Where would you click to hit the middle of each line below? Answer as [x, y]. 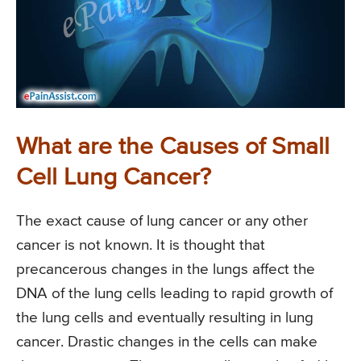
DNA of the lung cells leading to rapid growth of [174, 293]
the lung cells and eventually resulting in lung [165, 317]
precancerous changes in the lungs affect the [166, 269]
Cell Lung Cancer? [114, 178]
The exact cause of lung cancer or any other [162, 221]
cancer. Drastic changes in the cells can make [167, 342]
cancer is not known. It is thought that [141, 245]
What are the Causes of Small [173, 147]
